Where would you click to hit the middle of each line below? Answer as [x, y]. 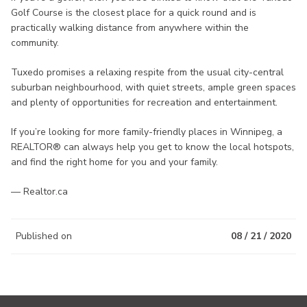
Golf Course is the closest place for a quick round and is [134, 13]
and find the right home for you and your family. [114, 162]
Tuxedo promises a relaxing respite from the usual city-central [147, 73]
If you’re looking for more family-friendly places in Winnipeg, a [147, 132]
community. [35, 43]
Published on [44, 236]
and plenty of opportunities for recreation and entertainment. [144, 103]
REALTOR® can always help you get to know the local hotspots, [152, 147]
